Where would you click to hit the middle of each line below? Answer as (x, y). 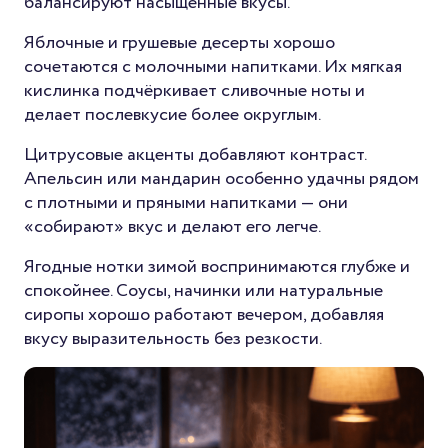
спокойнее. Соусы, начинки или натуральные (203, 290)
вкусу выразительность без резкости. (173, 338)
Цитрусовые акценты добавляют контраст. (195, 154)
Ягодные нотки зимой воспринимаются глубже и (217, 266)
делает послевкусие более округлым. (172, 114)
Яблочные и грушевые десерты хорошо (179, 42)
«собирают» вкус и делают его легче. (172, 226)
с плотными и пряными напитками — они (186, 202)
